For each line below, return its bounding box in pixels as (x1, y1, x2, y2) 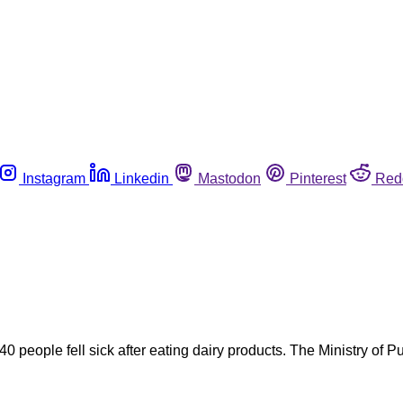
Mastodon (198, 170, 261, 186)
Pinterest (290, 170, 346, 186)
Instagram (22, 170, 85, 186)
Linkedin (114, 170, 169, 186)
